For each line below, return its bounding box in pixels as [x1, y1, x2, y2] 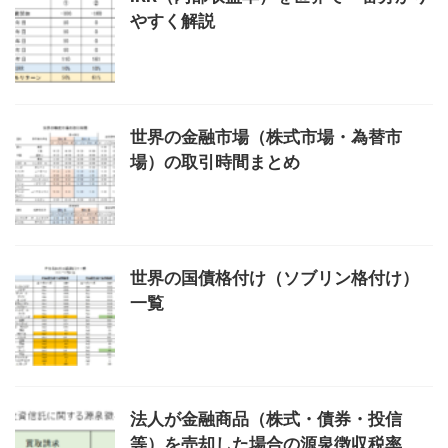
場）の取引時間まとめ [130, 152, 300, 173]
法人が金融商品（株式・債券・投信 [130, 409, 402, 430]
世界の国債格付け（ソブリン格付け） [130, 268, 419, 289]
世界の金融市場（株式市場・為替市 [130, 127, 402, 148]
